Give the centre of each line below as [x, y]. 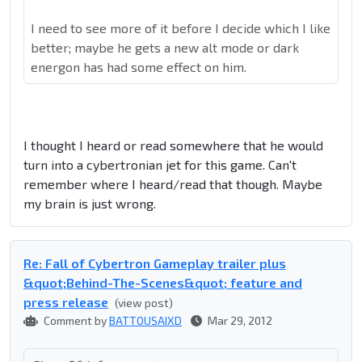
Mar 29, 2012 [239, 321]
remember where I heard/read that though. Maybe [173, 184]
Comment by [75, 321]
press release [66, 302]
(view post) [144, 303]
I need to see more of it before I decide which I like [181, 28]
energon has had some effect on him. [139, 67]
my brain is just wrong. [90, 204]
